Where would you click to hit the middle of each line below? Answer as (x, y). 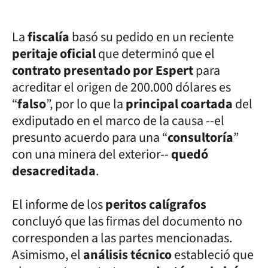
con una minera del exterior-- (92, 154)
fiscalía (50, 37)
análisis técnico (129, 255)
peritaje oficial (55, 54)
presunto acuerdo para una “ (90, 137)
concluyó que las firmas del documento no (127, 221)
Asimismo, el (48, 255)
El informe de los (59, 204)
